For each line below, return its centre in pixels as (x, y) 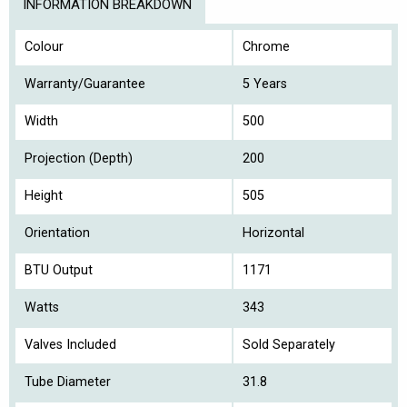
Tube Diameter (68, 382)
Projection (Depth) (79, 159)
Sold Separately (289, 345)
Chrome (266, 47)
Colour (44, 47)
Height (44, 196)
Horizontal (273, 233)
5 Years (265, 84)
